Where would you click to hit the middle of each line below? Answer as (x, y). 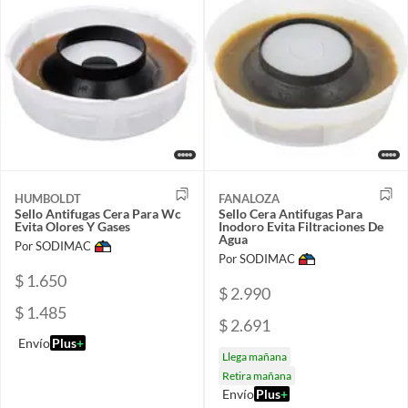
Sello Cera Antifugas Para (291, 213)
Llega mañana (255, 356)
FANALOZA (249, 198)
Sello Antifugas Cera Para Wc (98, 213)
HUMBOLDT (48, 198)
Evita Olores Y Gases (72, 226)
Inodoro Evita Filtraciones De (301, 226)
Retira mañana (257, 375)
